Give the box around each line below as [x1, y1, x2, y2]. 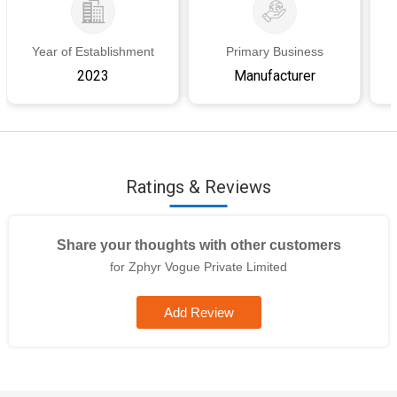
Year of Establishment [31, 44, 154, 58]
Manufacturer [233, 67, 315, 84]
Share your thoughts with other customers [56, 237, 341, 253]
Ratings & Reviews [126, 176, 271, 198]
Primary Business [225, 44, 323, 58]
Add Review [163, 305, 234, 320]
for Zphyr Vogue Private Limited [110, 260, 287, 274]
